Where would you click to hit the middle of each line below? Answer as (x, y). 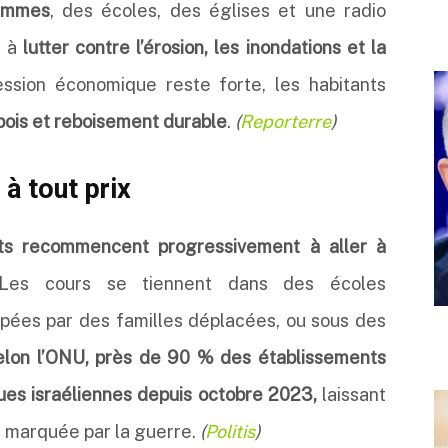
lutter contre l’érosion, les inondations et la (204, 47)
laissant (351, 394)
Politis (230, 431)
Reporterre (285, 121)
